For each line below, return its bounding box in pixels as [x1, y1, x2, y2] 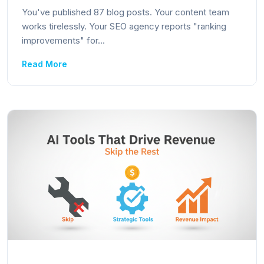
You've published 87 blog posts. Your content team [22, 6, 229, 18]
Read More [22, 59, 67, 69]
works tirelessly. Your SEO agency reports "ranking [22, 21, 226, 32]
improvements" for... [22, 35, 105, 46]
